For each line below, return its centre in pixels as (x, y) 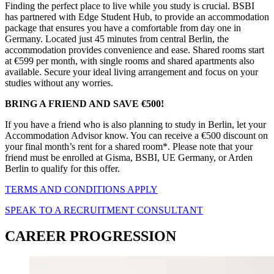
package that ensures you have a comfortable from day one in (123, 28)
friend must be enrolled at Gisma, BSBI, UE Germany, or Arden (129, 157)
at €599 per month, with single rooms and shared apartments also (130, 61)
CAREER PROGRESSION (91, 236)
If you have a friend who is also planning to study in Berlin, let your (135, 124)
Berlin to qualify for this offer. (62, 168)
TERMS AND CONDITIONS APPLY (81, 189)
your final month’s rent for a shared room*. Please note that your (129, 146)
